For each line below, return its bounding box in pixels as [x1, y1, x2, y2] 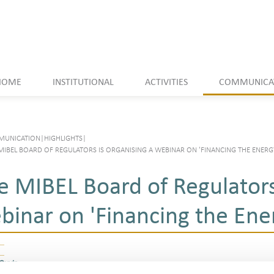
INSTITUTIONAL [52, 77, 114, 87]
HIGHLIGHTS [44, 135, 83, 143]
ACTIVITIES [144, 77, 188, 87]
